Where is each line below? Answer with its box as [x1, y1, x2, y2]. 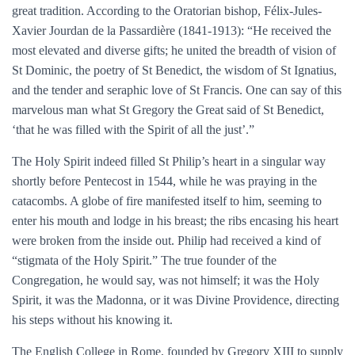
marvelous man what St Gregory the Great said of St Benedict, [12, 103, 324, 116]
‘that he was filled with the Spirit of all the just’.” [12, 123, 254, 136]
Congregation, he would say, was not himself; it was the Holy [12, 273, 319, 287]
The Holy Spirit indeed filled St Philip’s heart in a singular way [12, 155, 326, 168]
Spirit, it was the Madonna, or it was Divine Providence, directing [12, 293, 339, 307]
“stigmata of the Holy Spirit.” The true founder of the [12, 254, 277, 267]
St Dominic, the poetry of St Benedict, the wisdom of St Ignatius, [12, 63, 337, 77]
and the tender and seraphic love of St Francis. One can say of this [12, 83, 342, 97]
